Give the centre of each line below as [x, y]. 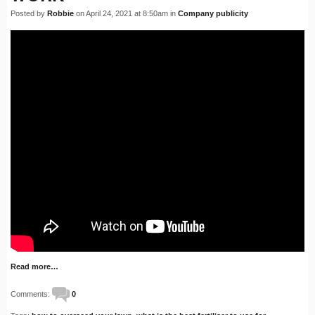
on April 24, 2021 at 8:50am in [126, 14]
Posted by [29, 14]
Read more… [34, 267]
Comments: [31, 294]
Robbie [60, 14]
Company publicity [213, 14]
